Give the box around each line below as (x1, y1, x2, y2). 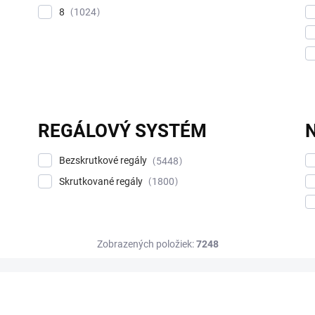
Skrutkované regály (59, 175, 146, 187)
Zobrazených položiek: (96, 238, 196, 250)
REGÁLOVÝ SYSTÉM (38, 120, 207, 141)
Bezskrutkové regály (59, 154, 150, 166)
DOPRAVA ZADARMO (40, 289, 117, 299)
